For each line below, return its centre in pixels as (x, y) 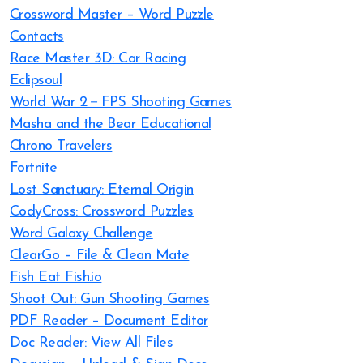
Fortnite (34, 168)
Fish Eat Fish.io (56, 278)
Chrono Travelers (61, 146)
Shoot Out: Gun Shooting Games (110, 299)
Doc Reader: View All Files (91, 343)
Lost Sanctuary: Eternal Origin (102, 190)
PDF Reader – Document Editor (109, 321)
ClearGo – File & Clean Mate (100, 256)
